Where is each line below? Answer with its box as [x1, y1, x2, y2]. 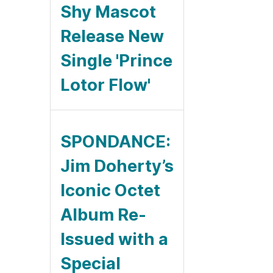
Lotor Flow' [60, 74, 151, 95]
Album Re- [60, 204, 146, 225]
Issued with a [60, 229, 168, 249]
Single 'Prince [60, 50, 172, 71]
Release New [60, 26, 164, 46]
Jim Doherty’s [60, 155, 174, 176]
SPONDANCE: [60, 131, 171, 152]
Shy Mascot [60, 1, 156, 22]
